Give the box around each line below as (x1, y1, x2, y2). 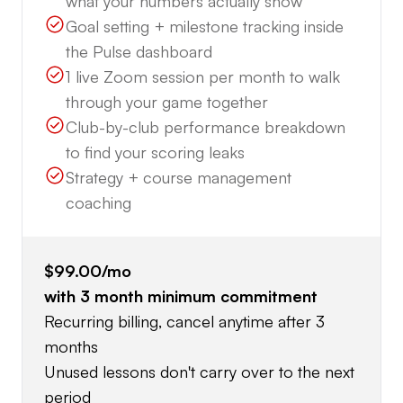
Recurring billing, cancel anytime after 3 (44, 311, 325, 332)
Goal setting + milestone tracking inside (66, 16, 344, 37)
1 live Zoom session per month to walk (66, 67, 340, 87)
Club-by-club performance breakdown (66, 117, 345, 138)
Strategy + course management (66, 167, 291, 188)
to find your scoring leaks (66, 142, 245, 163)
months (44, 336, 98, 357)
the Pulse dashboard (66, 41, 212, 62)
